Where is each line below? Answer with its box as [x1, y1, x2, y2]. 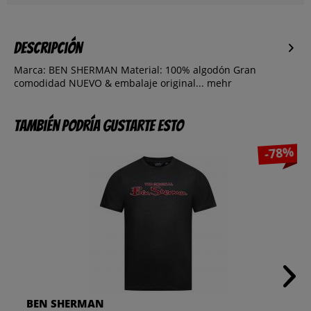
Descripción [14, 40, 82, 57]
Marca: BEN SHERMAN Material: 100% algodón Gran [14, 63, 256, 77]
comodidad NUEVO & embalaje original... [14, 76, 204, 90]
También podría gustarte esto [14, 117, 183, 135]
